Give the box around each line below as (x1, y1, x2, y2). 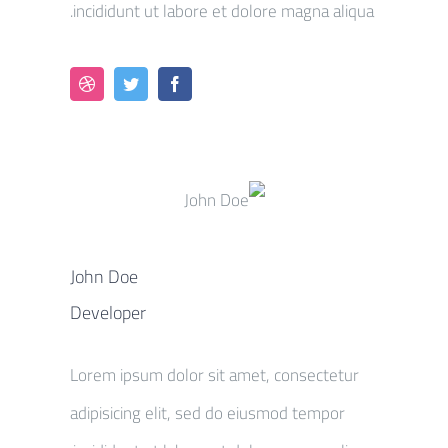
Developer (70, 295, 146, 329)
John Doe (70, 259, 138, 293)
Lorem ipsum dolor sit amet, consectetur (70, 358, 359, 391)
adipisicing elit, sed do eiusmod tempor (70, 396, 345, 429)
